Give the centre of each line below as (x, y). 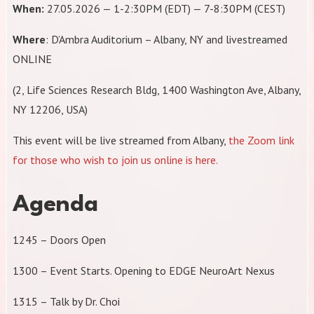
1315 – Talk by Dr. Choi (66, 302)
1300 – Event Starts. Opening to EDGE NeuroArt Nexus (144, 271)
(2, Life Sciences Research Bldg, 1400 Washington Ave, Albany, (157, 89)
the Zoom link (261, 140)
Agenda (55, 205)
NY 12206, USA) (50, 109)
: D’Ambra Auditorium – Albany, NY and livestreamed (166, 39)
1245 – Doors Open (59, 240)
